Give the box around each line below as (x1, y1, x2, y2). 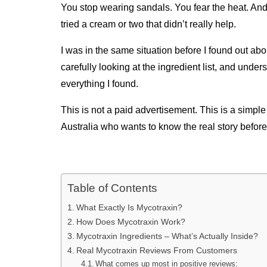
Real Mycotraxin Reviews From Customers (76, 245, 237, 255)
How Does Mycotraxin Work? (76, 216, 185, 226)
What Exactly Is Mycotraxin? (76, 202, 182, 212)
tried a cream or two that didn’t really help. (61, 18, 236, 29)
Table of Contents (67, 181, 157, 194)
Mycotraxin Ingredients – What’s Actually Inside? (76, 231, 258, 241)
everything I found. (61, 78, 138, 89)
